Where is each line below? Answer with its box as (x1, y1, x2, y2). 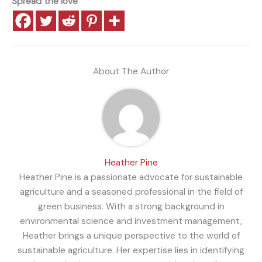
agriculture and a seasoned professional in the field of (19, 186, 243, 198)
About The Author (93, 65, 169, 78)
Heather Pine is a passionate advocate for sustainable (19, 171, 243, 184)
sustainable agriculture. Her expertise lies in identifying (18, 244, 244, 257)
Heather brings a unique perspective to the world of (22, 230, 240, 242)
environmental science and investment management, (20, 215, 242, 227)
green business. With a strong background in (37, 201, 225, 213)
